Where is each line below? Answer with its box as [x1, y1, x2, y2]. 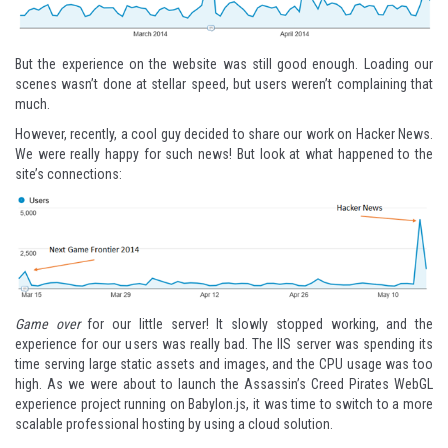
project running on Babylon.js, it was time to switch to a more [77, 395, 433, 412]
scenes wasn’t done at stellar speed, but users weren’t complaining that [15, 75, 433, 92]
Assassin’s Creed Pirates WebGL [244, 375, 433, 392]
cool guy [131, 125, 181, 142]
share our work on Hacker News [247, 125, 431, 142]
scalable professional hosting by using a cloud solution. [15, 415, 333, 432]
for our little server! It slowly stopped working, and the [79, 315, 434, 332]
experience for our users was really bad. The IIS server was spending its [15, 335, 433, 352]
